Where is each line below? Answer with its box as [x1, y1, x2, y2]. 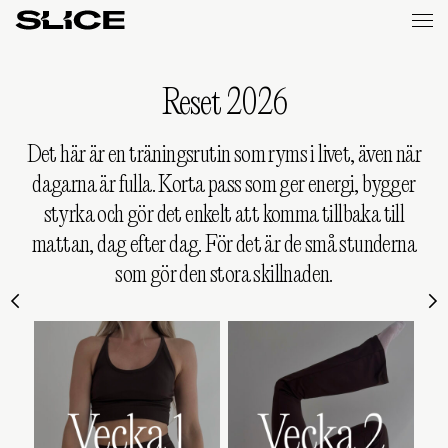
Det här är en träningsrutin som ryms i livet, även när [26, 143, 422, 169]
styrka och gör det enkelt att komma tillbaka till [43, 203, 405, 229]
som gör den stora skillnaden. [115, 263, 333, 289]
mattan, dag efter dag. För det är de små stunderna [32, 233, 416, 259]
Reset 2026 [161, 86, 287, 124]
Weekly [15, 42, 66, 58]
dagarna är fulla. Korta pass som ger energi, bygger [32, 173, 416, 199]
